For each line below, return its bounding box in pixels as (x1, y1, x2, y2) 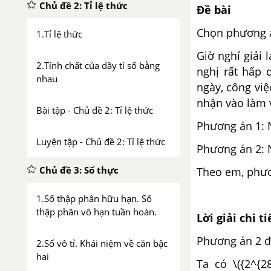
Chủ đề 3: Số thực (39, 164, 119, 176)
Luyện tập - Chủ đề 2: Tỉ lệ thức (36, 135, 165, 148)
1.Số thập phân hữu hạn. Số (36, 192, 152, 204)
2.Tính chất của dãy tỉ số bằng (36, 59, 160, 71)
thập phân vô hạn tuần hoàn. (36, 206, 157, 218)
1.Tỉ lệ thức (36, 28, 82, 40)
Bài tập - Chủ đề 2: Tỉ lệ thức (36, 104, 153, 116)
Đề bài (197, 2, 231, 17)
